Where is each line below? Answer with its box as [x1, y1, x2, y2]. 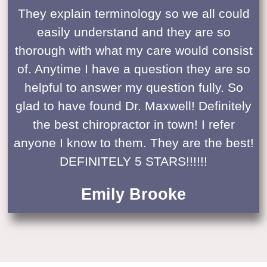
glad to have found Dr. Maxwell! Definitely [15, 98, 252, 113]
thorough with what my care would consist [14, 43, 253, 57]
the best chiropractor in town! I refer [32, 117, 235, 131]
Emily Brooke [81, 185, 186, 203]
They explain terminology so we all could [17, 6, 250, 20]
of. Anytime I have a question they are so [17, 61, 250, 76]
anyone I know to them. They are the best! [13, 135, 254, 150]
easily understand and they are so [36, 24, 231, 39]
